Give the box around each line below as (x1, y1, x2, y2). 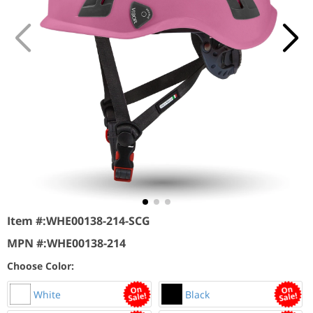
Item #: (7, 213, 46, 228)
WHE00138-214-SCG (46, 213, 150, 228)
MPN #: (7, 235, 47, 251)
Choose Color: (7, 259, 74, 272)
